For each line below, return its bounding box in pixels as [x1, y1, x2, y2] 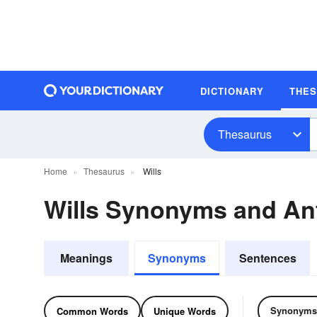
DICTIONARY [200, 83, 264, 98]
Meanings [60, 250, 113, 266]
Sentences [238, 250, 296, 266]
